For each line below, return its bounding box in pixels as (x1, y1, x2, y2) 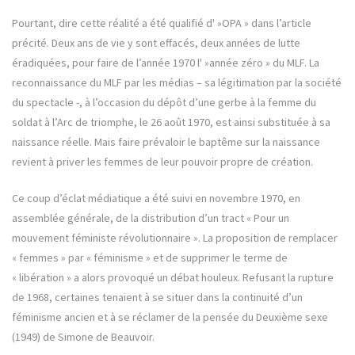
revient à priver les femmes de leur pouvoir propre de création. (12, 155, 313, 170)
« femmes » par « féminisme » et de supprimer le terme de (12, 250, 288, 265)
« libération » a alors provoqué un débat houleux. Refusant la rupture (12, 270, 334, 285)
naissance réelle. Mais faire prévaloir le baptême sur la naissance (12, 135, 320, 150)
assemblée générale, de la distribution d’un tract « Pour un (12, 211, 289, 226)
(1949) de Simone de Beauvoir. (12, 330, 155, 345)
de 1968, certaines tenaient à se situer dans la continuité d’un (12, 290, 303, 305)
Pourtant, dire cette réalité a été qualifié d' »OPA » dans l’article (12, 16, 311, 31)
